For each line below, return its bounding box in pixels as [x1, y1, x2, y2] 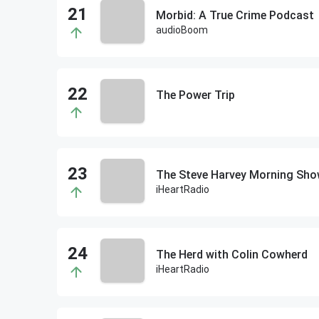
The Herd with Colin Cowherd [155, 248, 308, 261]
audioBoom [155, 24, 208, 36]
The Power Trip [155, 88, 235, 102]
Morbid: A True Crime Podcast [155, 9, 314, 22]
